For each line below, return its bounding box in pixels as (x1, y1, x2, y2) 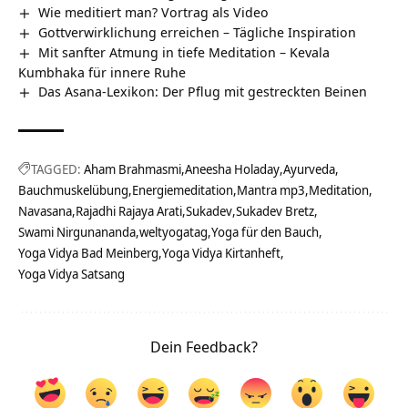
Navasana (18, 201, 72, 219)
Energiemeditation (132, 180, 233, 199)
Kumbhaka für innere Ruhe (18, 62, 186, 81)
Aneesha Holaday (185, 159, 280, 178)
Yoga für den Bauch (211, 222, 319, 240)
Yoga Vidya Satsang (18, 264, 125, 282)
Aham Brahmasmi (84, 159, 181, 178)
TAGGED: (31, 159, 81, 178)
